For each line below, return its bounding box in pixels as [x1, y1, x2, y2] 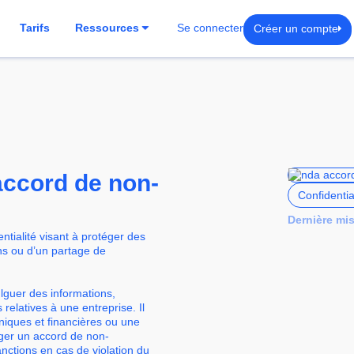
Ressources [75, 22, 140, 34]
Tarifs [20, 22, 51, 34]
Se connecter [177, 22, 244, 34]
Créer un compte [254, 21, 339, 35]
